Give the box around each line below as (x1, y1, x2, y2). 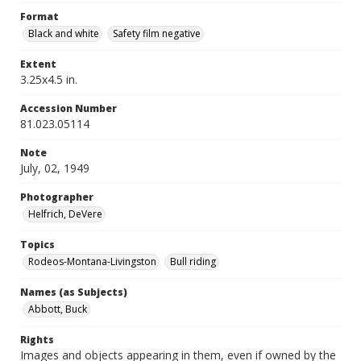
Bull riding (170, 255, 216, 268)
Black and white (28, 27, 99, 40)
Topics (20, 238, 55, 251)
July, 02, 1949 (20, 160, 89, 176)
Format (20, 10, 59, 23)
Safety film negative (113, 27, 201, 40)
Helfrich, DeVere (28, 207, 102, 221)
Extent (20, 57, 56, 71)
